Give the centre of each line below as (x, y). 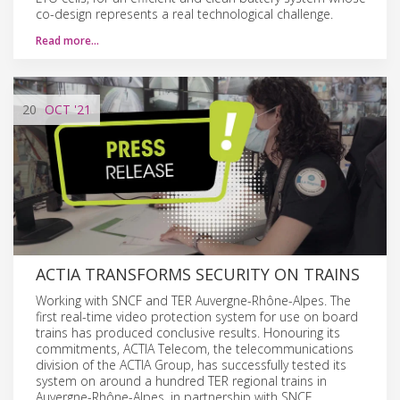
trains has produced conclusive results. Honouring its (188, 332)
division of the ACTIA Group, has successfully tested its (191, 364)
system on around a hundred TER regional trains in (181, 380)
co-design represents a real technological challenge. (184, 13)
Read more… (67, 40)
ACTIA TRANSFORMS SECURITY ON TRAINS (198, 274)
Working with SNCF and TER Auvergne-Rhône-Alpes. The (193, 300)
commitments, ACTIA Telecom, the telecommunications (195, 348)
